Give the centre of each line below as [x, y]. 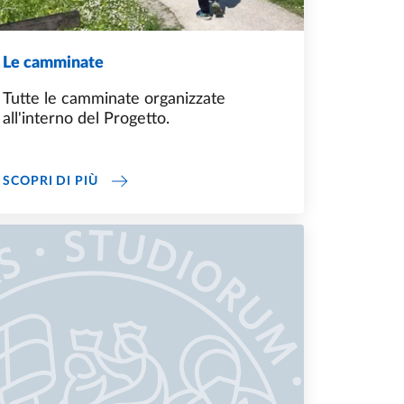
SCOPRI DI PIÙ [50, 181]
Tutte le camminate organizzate [114, 100]
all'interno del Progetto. [86, 119]
